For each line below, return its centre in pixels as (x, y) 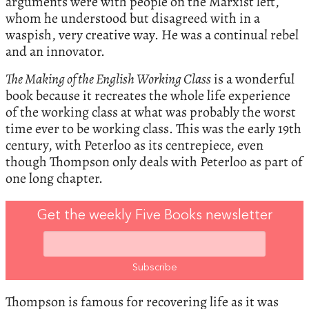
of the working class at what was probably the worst (151, 112)
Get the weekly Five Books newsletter (154, 216)
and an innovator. (55, 52)
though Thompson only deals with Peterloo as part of (154, 162)
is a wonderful (253, 79)
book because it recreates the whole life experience (148, 96)
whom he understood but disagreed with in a (133, 19)
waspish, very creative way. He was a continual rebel (152, 35)
